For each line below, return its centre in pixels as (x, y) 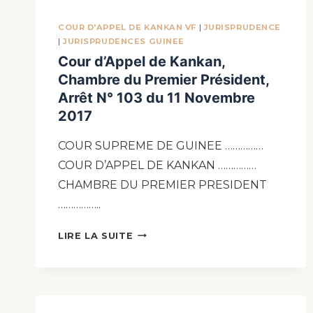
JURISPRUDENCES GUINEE (124, 42)
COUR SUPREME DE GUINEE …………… (161, 145)
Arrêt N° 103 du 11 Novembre (156, 97)
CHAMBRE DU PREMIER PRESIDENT (162, 184)
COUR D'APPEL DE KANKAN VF (127, 28)
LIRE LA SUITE (96, 235)
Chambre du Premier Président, (163, 79)
